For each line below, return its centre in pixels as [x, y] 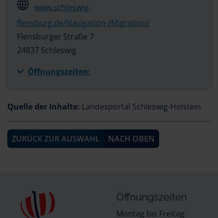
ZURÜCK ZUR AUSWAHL [56, 139]
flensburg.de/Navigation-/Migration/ [83, 23]
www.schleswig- [62, 7]
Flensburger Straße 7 [55, 36]
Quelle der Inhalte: [44, 107]
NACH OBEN [131, 139]
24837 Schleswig [47, 50]
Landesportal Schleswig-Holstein [140, 107]
